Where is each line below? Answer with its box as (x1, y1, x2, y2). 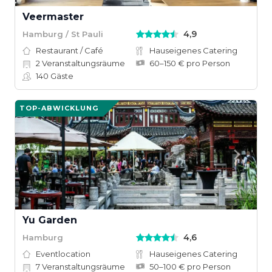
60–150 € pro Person (149, 58, 230, 68)
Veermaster (22, 11, 84, 22)
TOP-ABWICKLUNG (19, 104, 98, 112)
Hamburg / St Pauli (22, 29, 103, 39)
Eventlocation (36, 249, 90, 259)
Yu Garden (22, 214, 77, 226)
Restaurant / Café (36, 46, 103, 55)
